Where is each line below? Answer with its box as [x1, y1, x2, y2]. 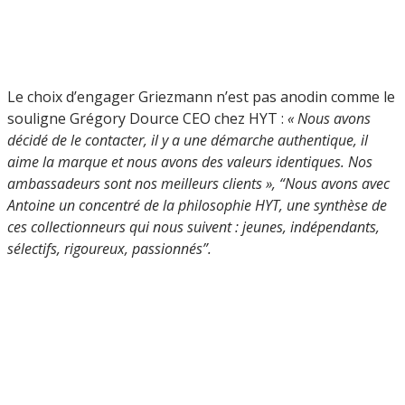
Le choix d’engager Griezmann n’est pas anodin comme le [7, 86, 395, 107]
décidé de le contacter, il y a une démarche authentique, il [7, 129, 368, 150]
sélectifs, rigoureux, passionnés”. [7, 238, 212, 259]
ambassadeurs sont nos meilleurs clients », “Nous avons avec [7, 173, 390, 193]
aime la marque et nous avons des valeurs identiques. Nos [7, 151, 372, 172]
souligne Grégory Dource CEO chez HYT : [7, 108, 287, 128]
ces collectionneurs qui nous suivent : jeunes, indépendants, [7, 216, 380, 237]
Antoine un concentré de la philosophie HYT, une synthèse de [7, 194, 387, 215]
